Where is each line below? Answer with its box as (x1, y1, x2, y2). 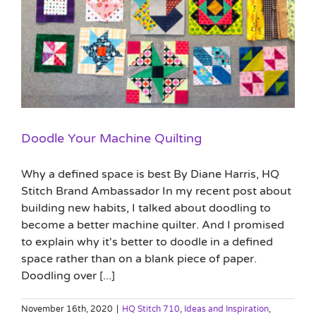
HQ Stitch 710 (122, 304, 180, 315)
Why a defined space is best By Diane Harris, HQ (21, 167, 279, 182)
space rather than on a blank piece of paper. (21, 252, 257, 267)
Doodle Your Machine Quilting (21, 130, 202, 147)
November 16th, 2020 (21, 304, 113, 315)
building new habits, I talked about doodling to (21, 201, 271, 216)
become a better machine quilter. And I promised (21, 218, 284, 233)
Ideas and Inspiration (184, 304, 269, 315)
